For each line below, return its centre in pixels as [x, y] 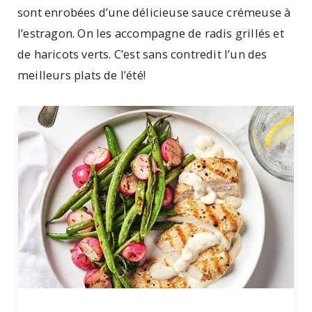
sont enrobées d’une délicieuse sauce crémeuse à [154, 13]
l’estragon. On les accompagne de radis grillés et [151, 33]
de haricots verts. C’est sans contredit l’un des [142, 54]
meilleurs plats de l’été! [81, 75]
